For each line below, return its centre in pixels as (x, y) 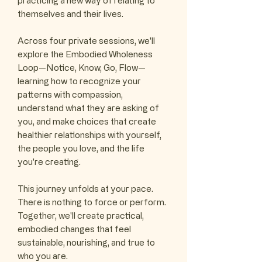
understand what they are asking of (88, 108)
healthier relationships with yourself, (89, 135)
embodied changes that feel (74, 229)
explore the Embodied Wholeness (85, 54)
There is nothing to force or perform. (92, 202)
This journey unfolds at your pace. (85, 189)
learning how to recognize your (79, 81)
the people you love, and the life (81, 149)
